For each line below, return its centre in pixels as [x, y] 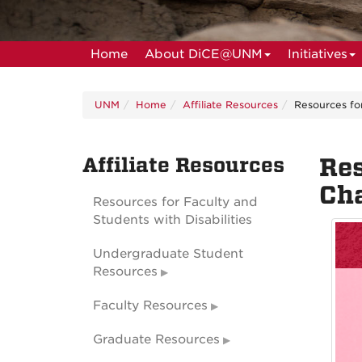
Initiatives [318, 54]
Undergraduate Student [168, 253]
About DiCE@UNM [204, 54]
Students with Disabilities [173, 219]
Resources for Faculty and [175, 202]
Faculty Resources [150, 305]
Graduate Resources [156, 339]
